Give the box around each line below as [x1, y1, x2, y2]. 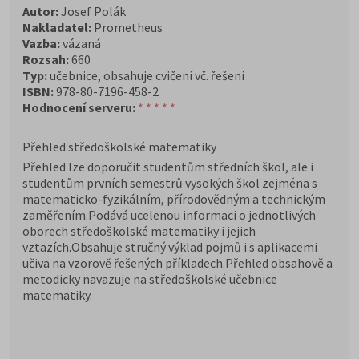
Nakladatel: [22, 19, 91, 35]
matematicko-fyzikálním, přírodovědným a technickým [22, 191, 325, 207]
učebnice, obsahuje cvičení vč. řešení [47, 67, 244, 83]
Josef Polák [58, 3, 126, 19]
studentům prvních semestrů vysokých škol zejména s [22, 175, 317, 191]
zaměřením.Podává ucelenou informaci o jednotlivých [22, 207, 316, 223]
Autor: [22, 3, 58, 19]
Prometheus [91, 19, 163, 35]
